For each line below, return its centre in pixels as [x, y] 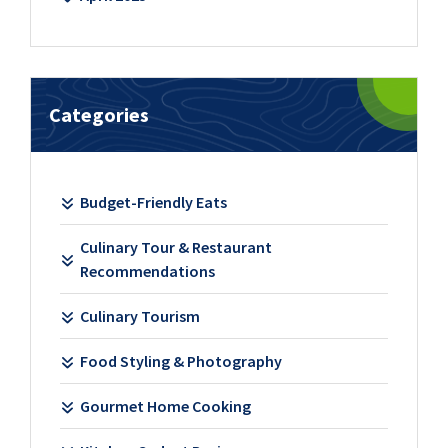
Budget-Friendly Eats [153, 202]
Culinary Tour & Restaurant [175, 247]
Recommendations [147, 271]
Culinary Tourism [139, 316]
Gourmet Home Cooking [165, 406]
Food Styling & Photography [180, 361]
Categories [99, 114]
